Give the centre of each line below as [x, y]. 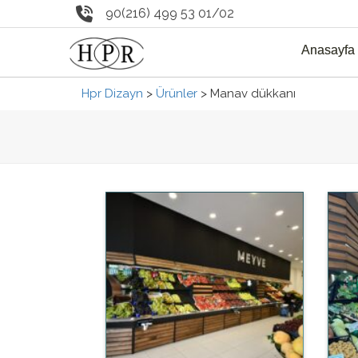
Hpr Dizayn [112, 94]
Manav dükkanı [253, 94]
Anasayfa [328, 50]
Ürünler [177, 94]
